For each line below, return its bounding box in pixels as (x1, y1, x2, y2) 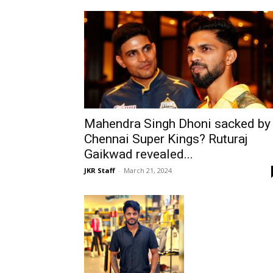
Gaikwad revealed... (84, 147, 193, 161)
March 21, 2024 (124, 166, 172, 175)
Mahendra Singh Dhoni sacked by (84, 116, 271, 131)
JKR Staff (84, 166, 115, 175)
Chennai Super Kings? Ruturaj (84, 132, 248, 146)
